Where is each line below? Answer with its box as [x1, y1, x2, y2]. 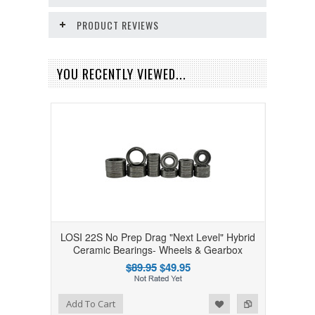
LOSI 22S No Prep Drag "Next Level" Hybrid [60, 230, 256, 245]
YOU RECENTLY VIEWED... [57, 65, 186, 84]
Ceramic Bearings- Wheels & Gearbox [73, 243, 243, 257]
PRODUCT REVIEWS [77, 18, 159, 33]
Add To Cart [66, 297, 116, 311]
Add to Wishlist [15, 296, 72, 309]
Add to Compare [40, 296, 103, 309]
